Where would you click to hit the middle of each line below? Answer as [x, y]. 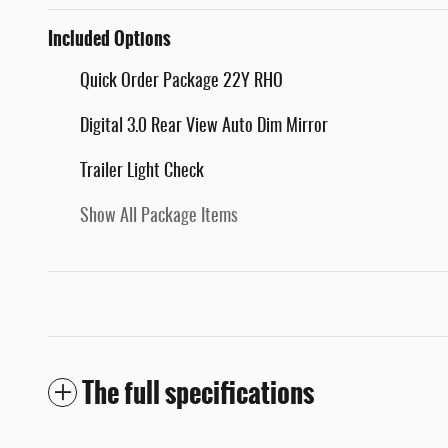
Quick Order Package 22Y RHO [181, 82]
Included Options [109, 39]
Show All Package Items [159, 217]
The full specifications [198, 393]
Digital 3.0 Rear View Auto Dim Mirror [204, 127]
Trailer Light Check [142, 172]
